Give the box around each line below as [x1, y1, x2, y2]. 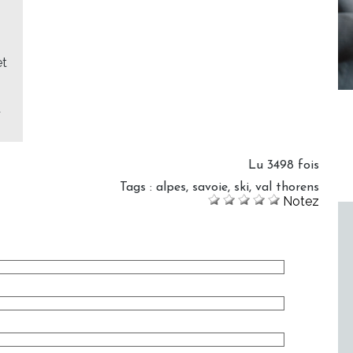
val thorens [255, 181, 319, 195]
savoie [192, 181, 228, 195]
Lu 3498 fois [248, 159, 319, 173]
